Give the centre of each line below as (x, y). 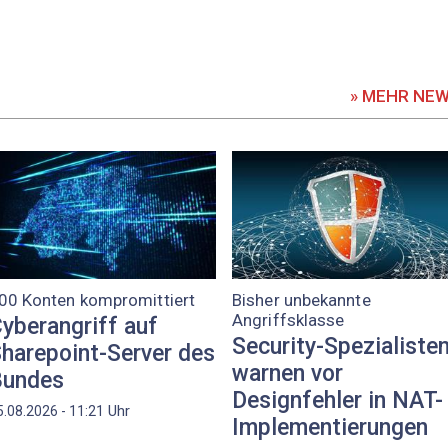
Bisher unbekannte (301, 300)
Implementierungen (330, 428)
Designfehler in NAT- (337, 401)
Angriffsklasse (288, 320)
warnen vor (287, 374)
